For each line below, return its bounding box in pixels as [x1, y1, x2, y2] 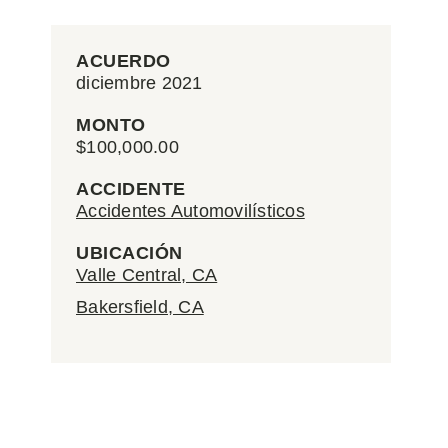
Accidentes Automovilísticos [76, 201, 305, 221]
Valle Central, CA [76, 265, 218, 285]
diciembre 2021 [76, 73, 203, 93]
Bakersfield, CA [76, 297, 204, 317]
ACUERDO [76, 51, 171, 71]
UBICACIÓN [76, 243, 183, 263]
